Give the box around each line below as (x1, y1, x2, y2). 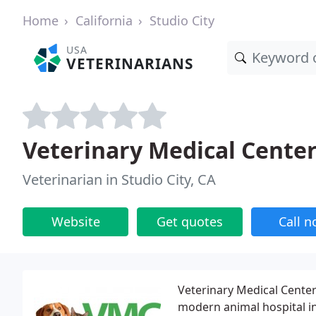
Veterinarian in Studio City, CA (23, 170, 216, 189)
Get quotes (157, 213, 223, 230)
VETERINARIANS (66, 54, 194, 73)
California (75, 12, 133, 29)
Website (51, 213, 100, 230)
